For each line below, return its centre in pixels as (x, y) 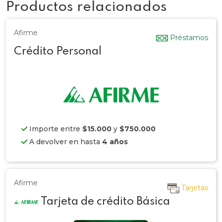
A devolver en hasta (65, 141)
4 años (115, 141)
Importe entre (55, 129)
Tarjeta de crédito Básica (104, 201)
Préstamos (189, 38)
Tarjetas (195, 188)
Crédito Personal (58, 51)
